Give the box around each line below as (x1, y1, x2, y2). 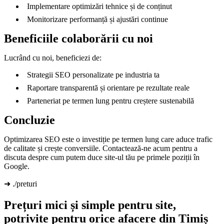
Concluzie (4, 113, 55, 127)
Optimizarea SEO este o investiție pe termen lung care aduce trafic (4, 135, 212, 144)
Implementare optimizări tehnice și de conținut (27, 2, 172, 11)
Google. (4, 162, 29, 171)
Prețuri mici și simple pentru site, (4, 198, 176, 212)
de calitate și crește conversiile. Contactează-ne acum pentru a (4, 144, 197, 153)
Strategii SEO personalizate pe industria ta (27, 70, 159, 79)
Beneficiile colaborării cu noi (4, 32, 153, 45)
